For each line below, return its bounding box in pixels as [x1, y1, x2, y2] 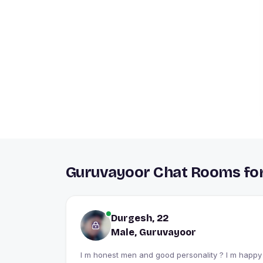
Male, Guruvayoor [111, 226, 196, 238]
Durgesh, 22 [111, 212, 168, 224]
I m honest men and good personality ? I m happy [80, 249, 262, 259]
